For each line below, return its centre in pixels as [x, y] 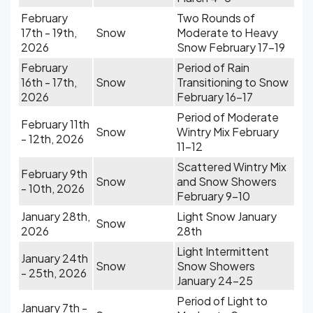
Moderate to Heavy [227, 32]
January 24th [54, 258]
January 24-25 [215, 281]
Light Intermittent [223, 251]
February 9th [54, 174]
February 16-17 [215, 97]
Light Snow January [227, 216]
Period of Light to [222, 301]
